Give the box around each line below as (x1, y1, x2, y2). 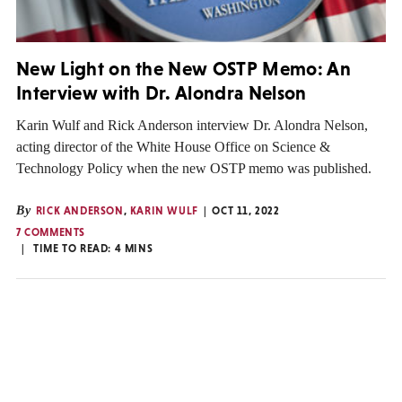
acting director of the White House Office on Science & (16, 138, 330, 154)
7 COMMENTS (16, 225, 85, 239)
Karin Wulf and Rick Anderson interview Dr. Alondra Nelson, (16, 117, 368, 133)
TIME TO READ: (33, 241, 115, 255)
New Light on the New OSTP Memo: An (16, 57, 351, 81)
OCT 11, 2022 (212, 204, 280, 217)
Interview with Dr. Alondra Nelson (16, 82, 307, 105)
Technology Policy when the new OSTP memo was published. (16, 160, 371, 176)
